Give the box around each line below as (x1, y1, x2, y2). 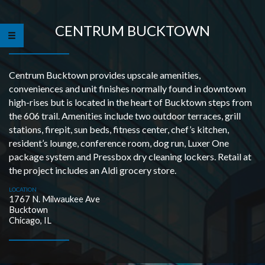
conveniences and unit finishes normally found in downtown (9, 83, 246, 94)
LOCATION (9, 186, 37, 193)
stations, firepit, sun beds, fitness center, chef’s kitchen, (9, 124, 229, 135)
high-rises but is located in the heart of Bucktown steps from (9, 96, 252, 108)
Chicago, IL (9, 215, 51, 225)
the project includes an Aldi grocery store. (9, 164, 176, 176)
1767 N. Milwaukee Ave (9, 194, 100, 204)
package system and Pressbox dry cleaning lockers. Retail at (9, 151, 251, 162)
